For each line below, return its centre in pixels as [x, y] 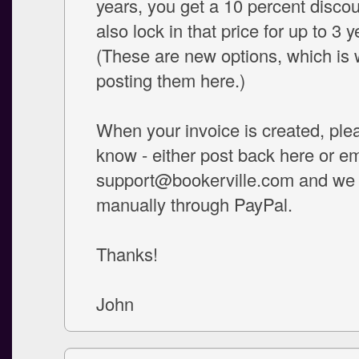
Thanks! [127, 254]
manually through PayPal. [194, 204]
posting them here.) [171, 80]
